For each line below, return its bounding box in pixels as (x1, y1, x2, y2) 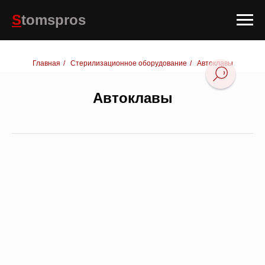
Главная (32, 59, 60, 67)
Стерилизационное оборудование (70, 59, 187, 67)
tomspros (21, 12, 86, 28)
